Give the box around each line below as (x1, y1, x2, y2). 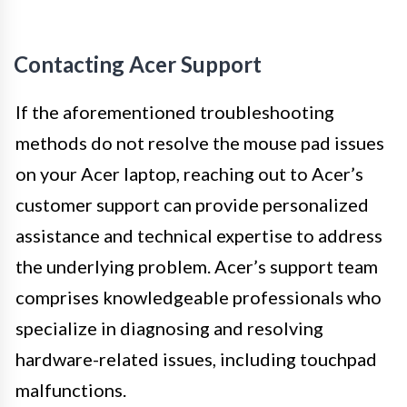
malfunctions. (15, 379, 126, 402)
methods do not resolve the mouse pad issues (15, 132, 384, 154)
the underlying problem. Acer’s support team (15, 255, 378, 278)
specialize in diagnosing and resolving (15, 317, 323, 340)
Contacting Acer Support (14, 51, 262, 78)
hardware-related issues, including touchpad (15, 348, 377, 371)
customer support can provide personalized (15, 194, 369, 216)
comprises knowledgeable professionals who (15, 286, 382, 309)
